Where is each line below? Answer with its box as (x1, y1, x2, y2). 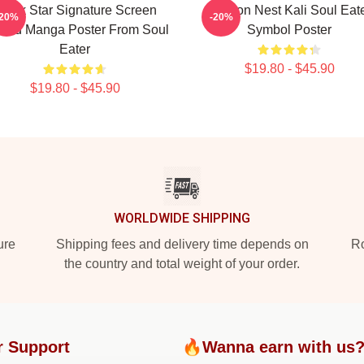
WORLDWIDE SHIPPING (114, 210, 250, 226)
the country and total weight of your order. (64, 257, 300, 271)
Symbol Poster (247, 23, 331, 37)
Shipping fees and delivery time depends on (55, 237, 309, 251)
